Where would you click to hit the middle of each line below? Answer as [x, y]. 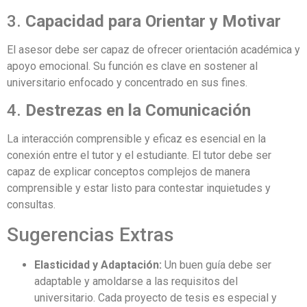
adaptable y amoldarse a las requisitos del [136, 281]
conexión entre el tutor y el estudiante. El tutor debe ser [139, 156]
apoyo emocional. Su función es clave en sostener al [132, 66]
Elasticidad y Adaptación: [98, 265]
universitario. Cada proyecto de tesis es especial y [156, 297]
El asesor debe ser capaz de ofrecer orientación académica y [153, 49]
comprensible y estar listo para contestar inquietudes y [139, 188]
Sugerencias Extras [90, 234]
